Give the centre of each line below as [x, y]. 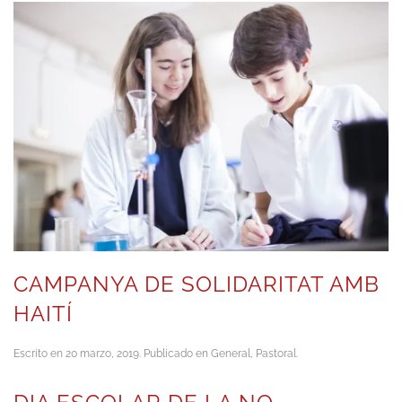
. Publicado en [175, 354]
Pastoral [276, 354]
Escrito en [39, 354]
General [231, 354]
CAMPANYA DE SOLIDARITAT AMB [197, 284]
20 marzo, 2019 [102, 354]
